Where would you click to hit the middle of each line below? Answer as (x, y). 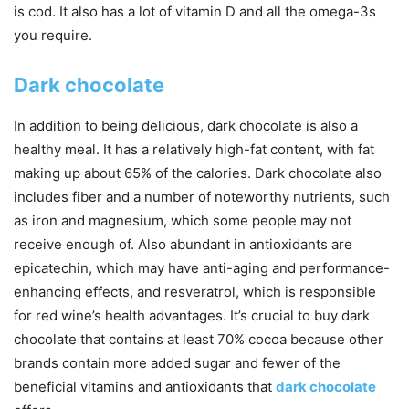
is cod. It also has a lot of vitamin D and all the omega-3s (195, 12)
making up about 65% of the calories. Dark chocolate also (198, 173)
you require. (53, 36)
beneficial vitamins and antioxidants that (145, 387)
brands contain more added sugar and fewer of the (177, 363)
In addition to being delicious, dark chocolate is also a (186, 126)
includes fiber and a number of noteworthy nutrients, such (202, 197)
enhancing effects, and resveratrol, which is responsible (195, 292)
